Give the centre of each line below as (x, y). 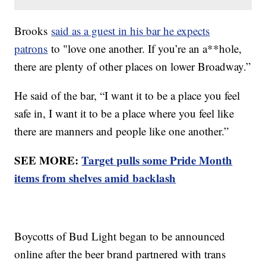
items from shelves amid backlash (95, 178)
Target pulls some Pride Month (157, 160)
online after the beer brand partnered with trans (120, 254)
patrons (31, 49)
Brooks (33, 31)
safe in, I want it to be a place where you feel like (124, 113)
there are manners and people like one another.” (122, 131)
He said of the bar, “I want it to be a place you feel (127, 96)
